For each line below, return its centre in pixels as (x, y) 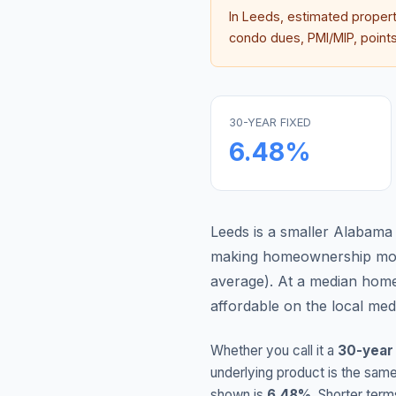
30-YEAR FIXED (270, 122)
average (237, 281)
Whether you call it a (274, 350)
